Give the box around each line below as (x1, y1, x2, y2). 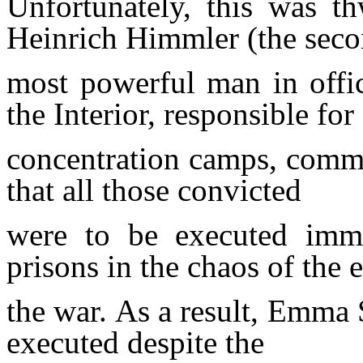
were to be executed (6, 216, 306, 252)
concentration (6, 140, 189, 176)
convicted (177, 172, 301, 207)
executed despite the (6, 324, 264, 360)
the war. (6, 293, 116, 328)
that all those (6, 172, 177, 207)
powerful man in (79, 64, 310, 100)
